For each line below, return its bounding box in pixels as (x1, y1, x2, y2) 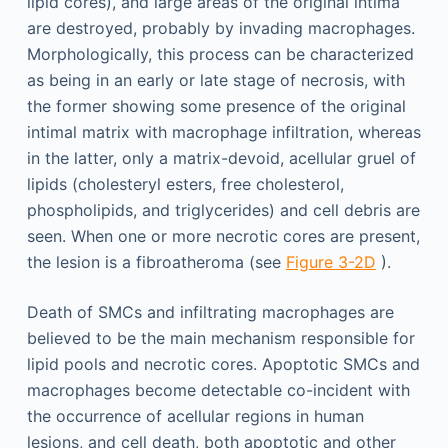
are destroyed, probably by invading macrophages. (26, 17, 415, 38)
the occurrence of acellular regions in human (26, 405, 364, 426)
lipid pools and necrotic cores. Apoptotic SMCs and (26, 353, 420, 374)
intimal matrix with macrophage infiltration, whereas (26, 121, 421, 142)
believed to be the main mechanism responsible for (26, 327, 415, 348)
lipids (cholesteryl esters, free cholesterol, (26, 173, 344, 194)
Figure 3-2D (285, 251, 376, 272)
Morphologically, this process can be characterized (26, 43, 414, 64)
